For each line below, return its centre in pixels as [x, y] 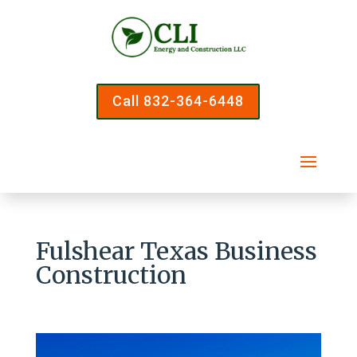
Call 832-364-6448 [178, 101]
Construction [111, 275]
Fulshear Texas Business [176, 251]
